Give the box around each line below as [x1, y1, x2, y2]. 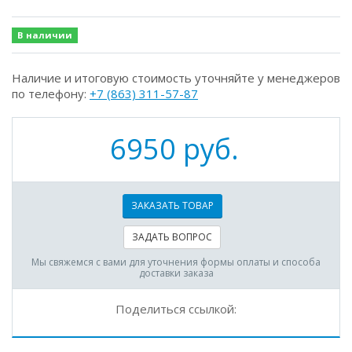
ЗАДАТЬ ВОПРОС [132, 230, 212, 244]
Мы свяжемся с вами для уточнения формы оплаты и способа [31, 255, 321, 269]
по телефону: [12, 86, 90, 101]
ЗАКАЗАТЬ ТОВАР [130, 199, 214, 212]
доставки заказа [138, 266, 214, 280]
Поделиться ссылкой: [115, 301, 236, 317]
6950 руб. [109, 130, 239, 168]
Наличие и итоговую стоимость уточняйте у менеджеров [12, 70, 340, 86]
